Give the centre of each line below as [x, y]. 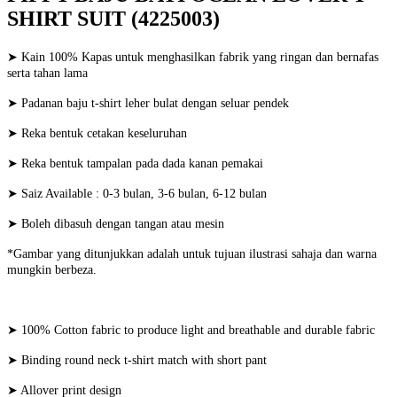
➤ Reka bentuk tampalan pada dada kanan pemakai [135, 163]
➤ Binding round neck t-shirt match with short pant [137, 360]
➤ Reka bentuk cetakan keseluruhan [97, 133]
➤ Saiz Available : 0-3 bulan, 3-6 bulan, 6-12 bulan [137, 193]
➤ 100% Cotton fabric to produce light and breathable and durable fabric [191, 330]
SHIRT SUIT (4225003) [113, 18]
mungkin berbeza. [52, 269]
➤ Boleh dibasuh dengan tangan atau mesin [116, 223]
